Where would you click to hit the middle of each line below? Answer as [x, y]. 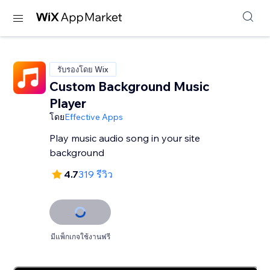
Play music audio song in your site [125, 138]
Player [68, 103]
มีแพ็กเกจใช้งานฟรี [80, 237]
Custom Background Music [130, 86]
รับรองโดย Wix [83, 69]
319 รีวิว [96, 174]
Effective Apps [94, 117]
